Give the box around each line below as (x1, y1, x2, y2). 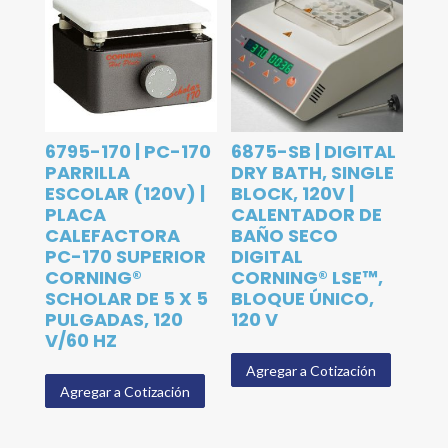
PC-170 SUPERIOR (44, 244, 206, 270)
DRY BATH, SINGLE (231, 160, 395, 186)
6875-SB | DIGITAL (231, 139, 397, 165)
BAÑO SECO (231, 223, 339, 249)
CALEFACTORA (44, 223, 180, 249)
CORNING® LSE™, (231, 265, 384, 291)
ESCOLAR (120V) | (44, 181, 205, 207)
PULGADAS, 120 (44, 307, 183, 333)
